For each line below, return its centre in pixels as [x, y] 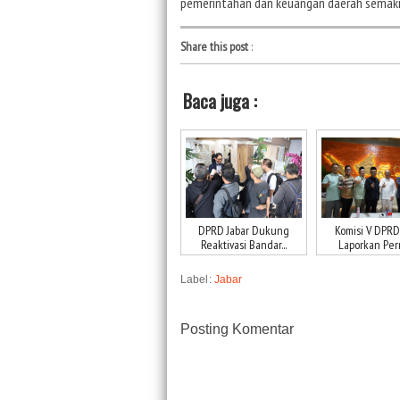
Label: [197, 279]
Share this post [214, 46]
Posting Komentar [237, 329]
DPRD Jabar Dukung [244, 230]
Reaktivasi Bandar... [244, 244]
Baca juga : [220, 101]
